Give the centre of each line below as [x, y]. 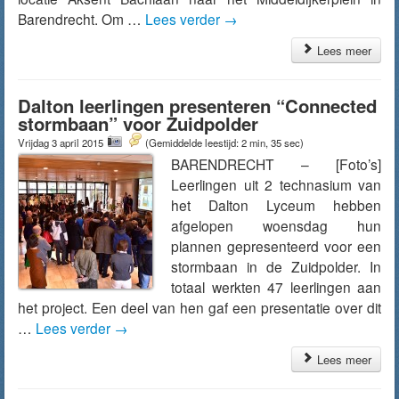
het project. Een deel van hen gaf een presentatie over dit [199, 307]
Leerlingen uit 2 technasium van [276, 184]
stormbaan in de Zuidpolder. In [276, 266]
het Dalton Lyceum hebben [276, 205]
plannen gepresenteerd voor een [276, 246]
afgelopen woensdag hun [276, 225]
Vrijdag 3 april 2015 [62, 142]
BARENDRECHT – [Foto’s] [276, 164]
